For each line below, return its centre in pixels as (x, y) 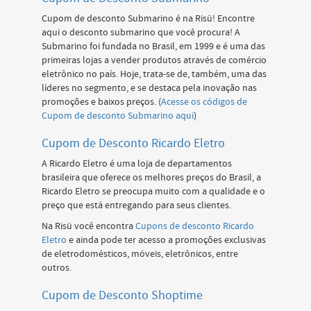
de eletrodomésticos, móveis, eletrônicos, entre (140, 254)
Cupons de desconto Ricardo (195, 226)
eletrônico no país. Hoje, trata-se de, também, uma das (154, 74)
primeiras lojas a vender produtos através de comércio (154, 60)
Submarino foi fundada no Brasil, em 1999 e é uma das (153, 47)
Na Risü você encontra (89, 226)
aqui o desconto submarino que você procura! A (141, 33)
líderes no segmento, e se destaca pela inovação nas (149, 88)
